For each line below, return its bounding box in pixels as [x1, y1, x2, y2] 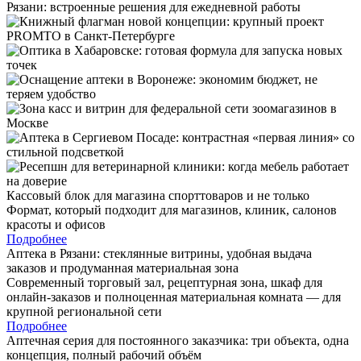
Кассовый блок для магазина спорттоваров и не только [6, 188, 309, 202]
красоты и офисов [6, 217, 106, 231]
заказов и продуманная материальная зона [6, 260, 239, 275]
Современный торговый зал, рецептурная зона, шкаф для [6, 275, 322, 289]
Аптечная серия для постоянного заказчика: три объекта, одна [6, 333, 349, 347]
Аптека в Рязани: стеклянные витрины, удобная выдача [6, 246, 312, 260]
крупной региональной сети [6, 304, 162, 318]
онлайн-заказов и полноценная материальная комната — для [6, 289, 341, 304]
